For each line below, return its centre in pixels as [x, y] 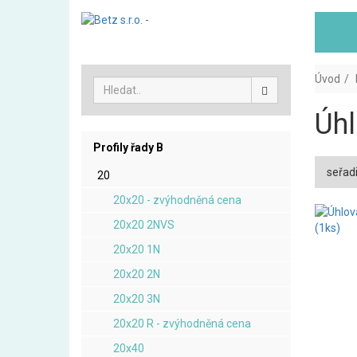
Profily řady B [128, 148]
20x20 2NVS [144, 225]
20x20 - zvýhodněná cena [177, 200]
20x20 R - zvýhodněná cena [182, 324]
